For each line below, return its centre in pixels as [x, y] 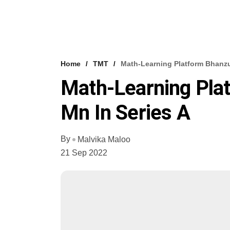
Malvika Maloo [104, 139]
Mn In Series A [125, 113]
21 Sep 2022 [84, 152]
